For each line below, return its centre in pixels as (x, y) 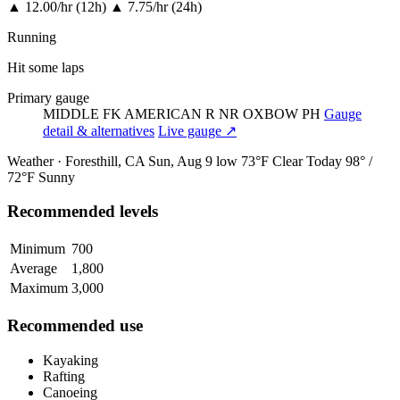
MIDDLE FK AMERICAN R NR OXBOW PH (183, 113)
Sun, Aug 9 (180, 161)
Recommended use (75, 325)
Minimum (37, 249)
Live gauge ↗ (197, 130)
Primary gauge (48, 97)
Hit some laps (46, 67)
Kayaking (71, 360)
